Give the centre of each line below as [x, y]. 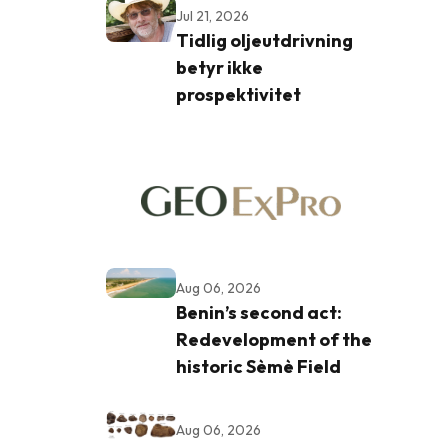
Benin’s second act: [259, 312]
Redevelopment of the [274, 339]
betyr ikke [219, 67]
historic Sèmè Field [258, 366]
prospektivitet [238, 94]
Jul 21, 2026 [212, 15]
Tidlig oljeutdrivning [264, 40]
